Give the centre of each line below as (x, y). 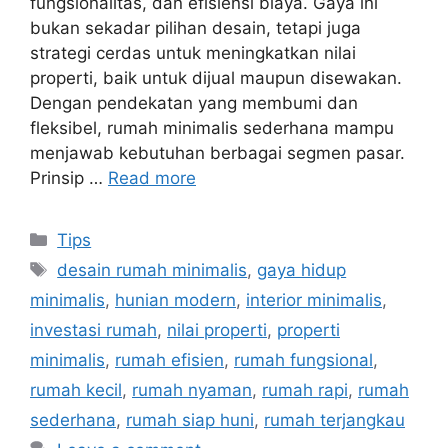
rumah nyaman (192, 390)
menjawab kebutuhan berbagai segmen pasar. (217, 153)
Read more (152, 178)
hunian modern (175, 300)
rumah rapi (305, 390)
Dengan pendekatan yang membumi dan (194, 103)
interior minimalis (314, 300)
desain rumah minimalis (152, 270)
